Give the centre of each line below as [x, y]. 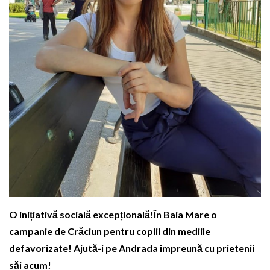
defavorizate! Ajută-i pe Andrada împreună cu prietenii [132, 248]
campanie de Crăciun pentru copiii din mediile [110, 231]
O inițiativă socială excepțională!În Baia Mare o [113, 214]
